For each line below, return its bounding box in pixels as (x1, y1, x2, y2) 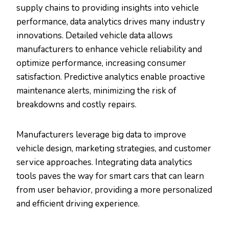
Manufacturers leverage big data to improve (16, 129, 186, 141)
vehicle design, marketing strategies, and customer (16, 143, 211, 155)
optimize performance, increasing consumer (16, 57, 186, 70)
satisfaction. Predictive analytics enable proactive (16, 71, 205, 83)
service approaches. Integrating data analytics (16, 156, 192, 169)
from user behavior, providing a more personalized (16, 184, 212, 196)
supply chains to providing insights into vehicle (16, 2, 199, 14)
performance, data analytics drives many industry (16, 16, 205, 28)
